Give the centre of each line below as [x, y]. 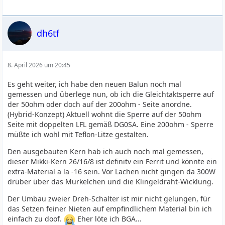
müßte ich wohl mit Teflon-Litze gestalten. [78, 134]
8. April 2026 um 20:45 [39, 65]
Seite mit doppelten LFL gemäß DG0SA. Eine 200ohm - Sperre [111, 124]
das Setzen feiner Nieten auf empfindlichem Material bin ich [110, 209]
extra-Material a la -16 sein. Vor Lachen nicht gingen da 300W [112, 172]
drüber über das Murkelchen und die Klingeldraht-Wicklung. [111, 182]
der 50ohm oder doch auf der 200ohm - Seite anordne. [100, 104]
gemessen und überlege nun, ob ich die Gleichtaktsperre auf [111, 94]
